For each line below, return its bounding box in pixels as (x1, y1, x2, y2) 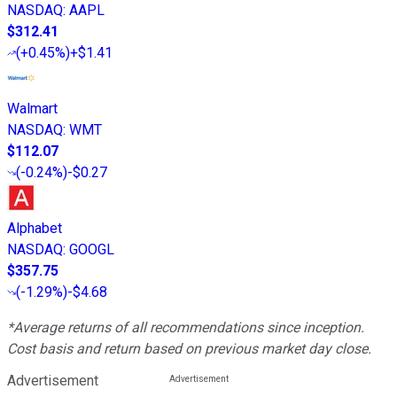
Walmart (7, 99, 58, 117)
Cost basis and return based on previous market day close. (7, 339, 371, 357)
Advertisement (7, 371, 98, 389)
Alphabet (7, 219, 62, 237)
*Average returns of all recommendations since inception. (7, 318, 364, 336)
